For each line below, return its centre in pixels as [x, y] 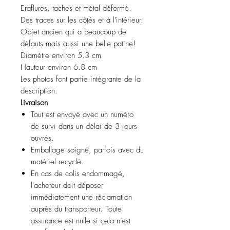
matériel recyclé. [57, 162]
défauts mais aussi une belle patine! [78, 44]
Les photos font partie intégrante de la [81, 79]
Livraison [34, 103]
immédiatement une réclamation [81, 197]
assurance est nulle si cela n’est [81, 221]
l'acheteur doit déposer [67, 185]
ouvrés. [42, 138]
